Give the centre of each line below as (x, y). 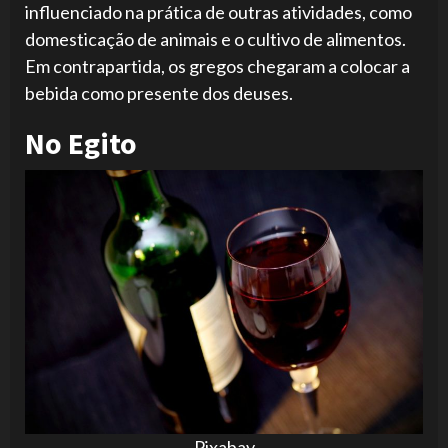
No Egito (81, 143)
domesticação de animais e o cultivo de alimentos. (215, 39)
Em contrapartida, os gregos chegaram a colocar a (217, 66)
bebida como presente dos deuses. (159, 93)
